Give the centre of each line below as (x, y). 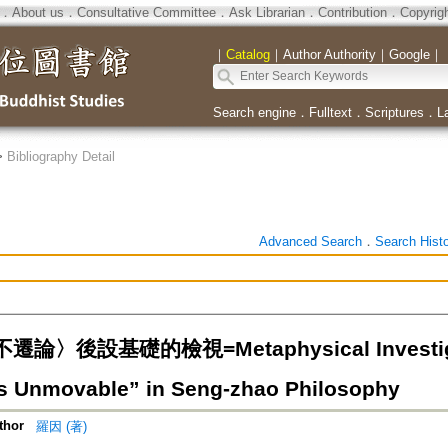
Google (409, 54)
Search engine (254, 112)
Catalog (247, 54)
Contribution (352, 12)
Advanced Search (310, 241)
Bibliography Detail (60, 156)
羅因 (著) (61, 427)
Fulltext (330, 112)
